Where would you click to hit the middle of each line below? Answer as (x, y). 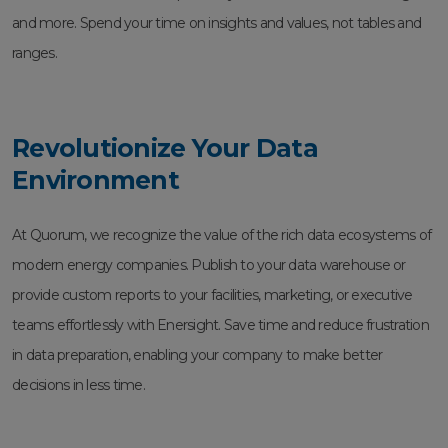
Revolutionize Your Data (165, 148)
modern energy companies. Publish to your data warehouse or (209, 265)
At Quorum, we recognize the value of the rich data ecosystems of (221, 235)
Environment (95, 180)
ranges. (34, 53)
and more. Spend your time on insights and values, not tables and (216, 23)
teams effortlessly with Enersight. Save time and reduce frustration (220, 325)
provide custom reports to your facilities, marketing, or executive (212, 295)
